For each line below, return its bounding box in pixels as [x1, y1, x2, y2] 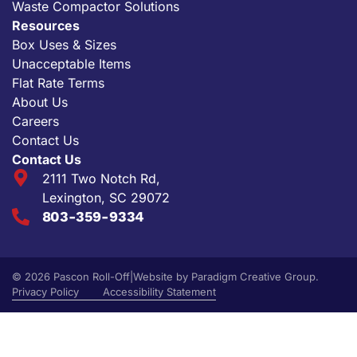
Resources [12, 18, 80, 34]
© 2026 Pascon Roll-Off [12, 270, 130, 284]
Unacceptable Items [12, 56, 131, 73]
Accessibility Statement [103, 285, 216, 299]
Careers [12, 113, 59, 130]
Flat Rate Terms [12, 75, 104, 92]
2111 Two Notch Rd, [41, 171, 160, 187]
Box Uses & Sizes [12, 37, 116, 53]
